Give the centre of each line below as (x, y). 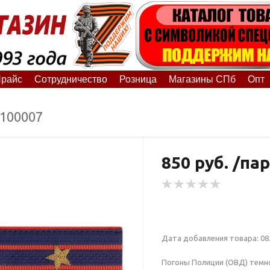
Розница (138, 79)
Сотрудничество (71, 79)
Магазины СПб (202, 79)
